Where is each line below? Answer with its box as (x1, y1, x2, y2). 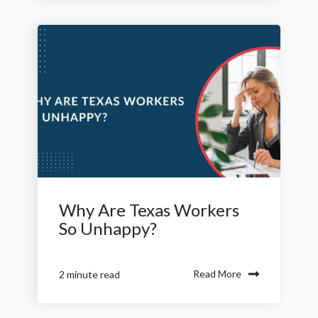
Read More (193, 267, 241, 280)
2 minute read (59, 268, 120, 280)
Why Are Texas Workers (59, 199, 239, 221)
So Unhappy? (59, 218, 157, 239)
